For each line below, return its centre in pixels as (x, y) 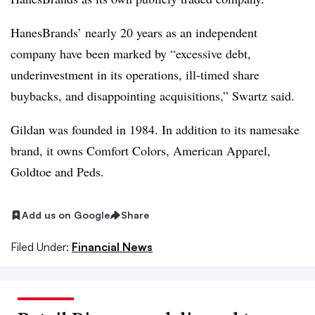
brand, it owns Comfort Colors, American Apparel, (141, 150)
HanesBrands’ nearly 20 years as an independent (134, 32)
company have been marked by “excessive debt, (131, 53)
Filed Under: (40, 246)
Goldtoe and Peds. (57, 172)
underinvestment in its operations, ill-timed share (135, 75)
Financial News (112, 246)
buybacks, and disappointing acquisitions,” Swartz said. (153, 96)
